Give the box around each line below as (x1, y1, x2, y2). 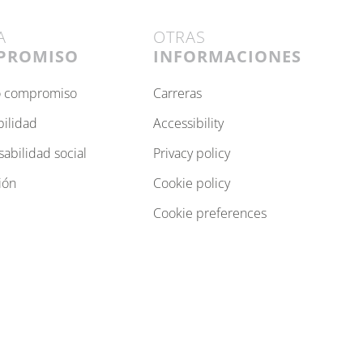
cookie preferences (160, 203, 267, 222)
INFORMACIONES (152, 45, 301, 67)
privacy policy (160, 143, 230, 162)
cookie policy (160, 173, 230, 192)
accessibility (160, 113, 224, 132)
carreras (160, 83, 202, 102)
